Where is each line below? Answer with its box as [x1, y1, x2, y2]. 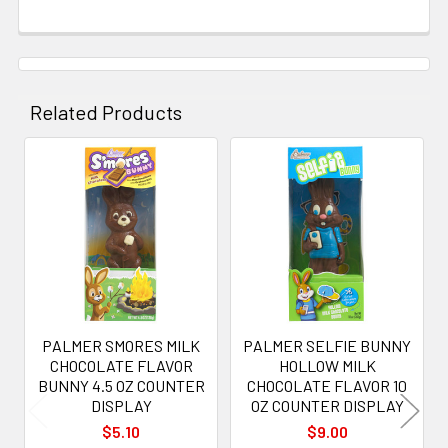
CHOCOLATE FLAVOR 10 [247, 375, 407, 395]
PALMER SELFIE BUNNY [243, 335, 411, 355]
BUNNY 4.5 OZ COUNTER [37, 375, 205, 395]
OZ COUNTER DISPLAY [250, 395, 404, 415]
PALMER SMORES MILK [42, 335, 200, 355]
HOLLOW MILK [278, 355, 376, 375]
